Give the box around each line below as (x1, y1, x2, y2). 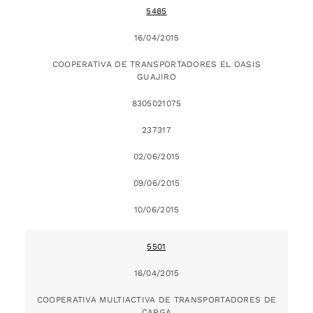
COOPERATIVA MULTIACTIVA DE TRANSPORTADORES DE (36, 294, 277, 305)
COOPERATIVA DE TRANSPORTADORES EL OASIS (52, 59, 261, 69)
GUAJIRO (136, 71, 177, 82)
